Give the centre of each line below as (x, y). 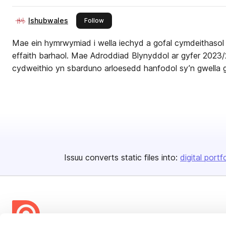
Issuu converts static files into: (121, 157)
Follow (94, 20)
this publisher (124, 20)
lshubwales (48, 20)
